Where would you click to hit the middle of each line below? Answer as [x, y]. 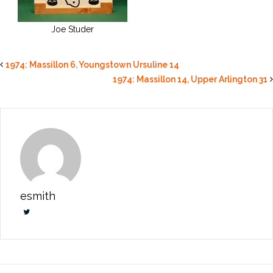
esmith [38, 196]
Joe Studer [73, 29]
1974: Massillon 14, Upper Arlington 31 [190, 79]
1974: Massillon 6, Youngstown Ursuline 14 [92, 64]
